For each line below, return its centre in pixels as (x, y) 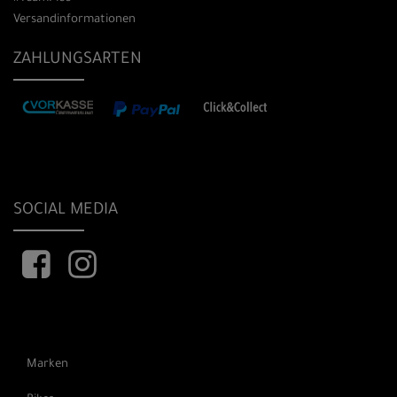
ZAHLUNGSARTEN (78, 60)
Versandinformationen (74, 19)
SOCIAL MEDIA (66, 211)
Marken (47, 364)
